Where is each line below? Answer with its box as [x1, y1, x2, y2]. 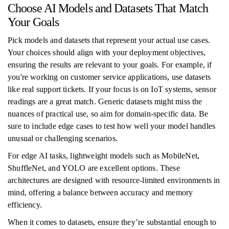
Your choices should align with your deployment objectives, [8, 48, 206, 57]
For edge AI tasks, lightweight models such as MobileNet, [8, 151, 200, 160]
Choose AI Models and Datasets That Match [8, 2, 209, 15]
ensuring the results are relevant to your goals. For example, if [8, 60, 212, 69]
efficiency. [8, 200, 42, 209]
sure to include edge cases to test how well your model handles [8, 122, 216, 130]
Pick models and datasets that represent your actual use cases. [8, 36, 211, 44]
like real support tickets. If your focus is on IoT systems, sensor [8, 85, 216, 94]
